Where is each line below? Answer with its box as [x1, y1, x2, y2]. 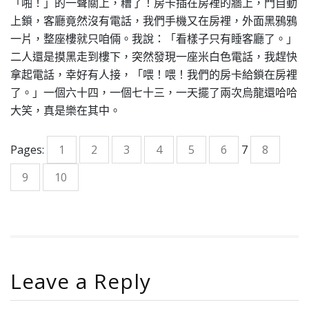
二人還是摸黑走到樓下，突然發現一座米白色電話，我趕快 [10, 49, 297, 64]
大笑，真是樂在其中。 [10, 103, 121, 118]
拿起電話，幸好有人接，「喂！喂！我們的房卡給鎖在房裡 [10, 67, 297, 82]
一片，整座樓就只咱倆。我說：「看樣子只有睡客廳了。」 [10, 31, 297, 46]
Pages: [10, 142, 47, 157]
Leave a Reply [10, 267, 151, 295]
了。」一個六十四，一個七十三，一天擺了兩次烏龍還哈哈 [10, 85, 297, 100]
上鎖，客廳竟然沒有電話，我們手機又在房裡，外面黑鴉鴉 [10, 13, 297, 28]
